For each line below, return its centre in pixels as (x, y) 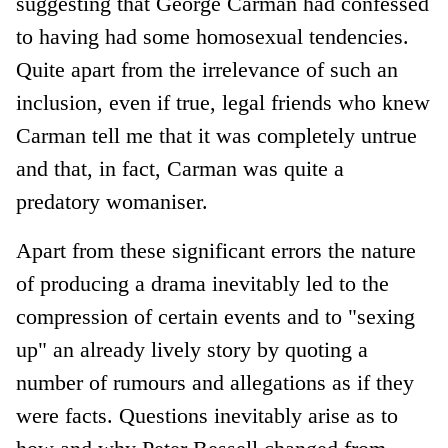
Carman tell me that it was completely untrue (217, 135)
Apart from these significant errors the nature (216, 250)
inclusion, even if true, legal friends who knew (223, 102)
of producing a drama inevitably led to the (203, 283)
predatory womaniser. (112, 201)
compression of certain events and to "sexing (216, 316)
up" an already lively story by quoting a (192, 349)
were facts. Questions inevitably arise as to (207, 415)
